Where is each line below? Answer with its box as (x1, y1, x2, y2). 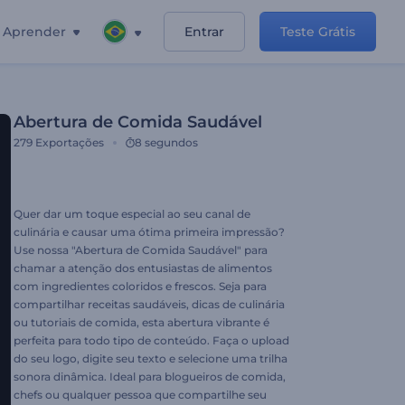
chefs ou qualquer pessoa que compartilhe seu (14, 388, 267, 401)
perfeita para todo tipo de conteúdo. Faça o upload (14, 334, 289, 347)
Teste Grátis (280, 24, 355, 40)
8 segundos (135, 136, 198, 149)
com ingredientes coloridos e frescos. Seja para (14, 279, 267, 293)
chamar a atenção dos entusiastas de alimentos (14, 261, 272, 275)
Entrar (184, 24, 224, 40)
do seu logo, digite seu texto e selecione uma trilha (14, 352, 287, 365)
